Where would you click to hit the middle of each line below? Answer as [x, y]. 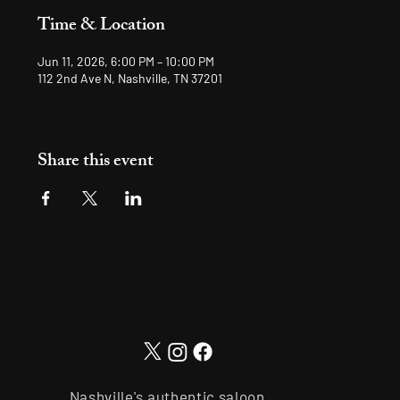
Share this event [96, 162]
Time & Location [102, 26]
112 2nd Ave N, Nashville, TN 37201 [130, 78]
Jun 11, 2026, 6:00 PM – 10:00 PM [126, 61]
